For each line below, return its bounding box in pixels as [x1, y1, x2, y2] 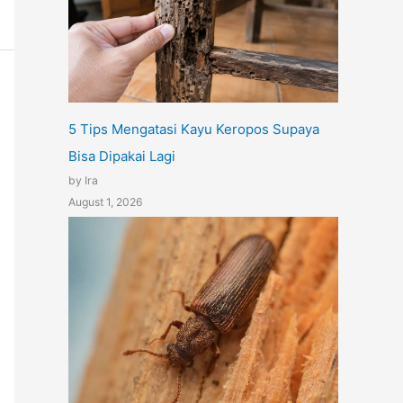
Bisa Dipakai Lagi [68, 148, 175, 166]
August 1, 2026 [68, 195, 143, 210]
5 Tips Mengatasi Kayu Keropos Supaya [68, 121, 319, 139]
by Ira [68, 174, 98, 188]
